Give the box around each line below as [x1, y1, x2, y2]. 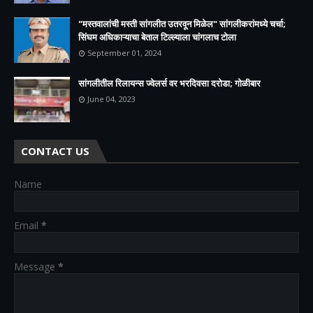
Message [14, 259, 58, 273]
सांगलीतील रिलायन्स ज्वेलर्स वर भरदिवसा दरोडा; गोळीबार [78, 76, 261, 89]
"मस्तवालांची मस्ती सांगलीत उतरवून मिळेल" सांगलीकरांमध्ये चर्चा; [78, 17, 286, 30]
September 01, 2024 [87, 47, 161, 58]
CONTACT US [21, 143, 89, 158]
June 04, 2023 [87, 93, 136, 104]
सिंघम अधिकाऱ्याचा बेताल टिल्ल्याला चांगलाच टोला [78, 30, 236, 43]
